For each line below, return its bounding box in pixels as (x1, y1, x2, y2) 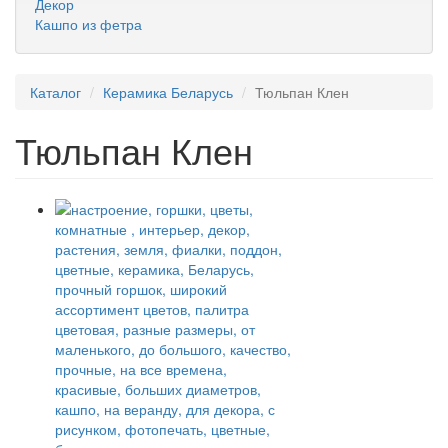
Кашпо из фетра (35, 14, 142, 34)
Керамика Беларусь (103, 82, 233, 102)
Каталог (30, 82, 81, 102)
